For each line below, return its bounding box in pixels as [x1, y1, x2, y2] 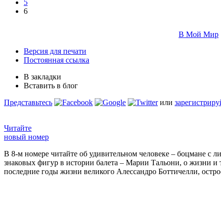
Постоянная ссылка [24, 55, 89, 64]
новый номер [4, 132, 49, 141]
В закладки [24, 72, 61, 81]
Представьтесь [4, 98, 52, 107]
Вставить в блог [24, 81, 78, 90]
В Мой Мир [179, 30, 219, 38]
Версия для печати [24, 46, 86, 55]
